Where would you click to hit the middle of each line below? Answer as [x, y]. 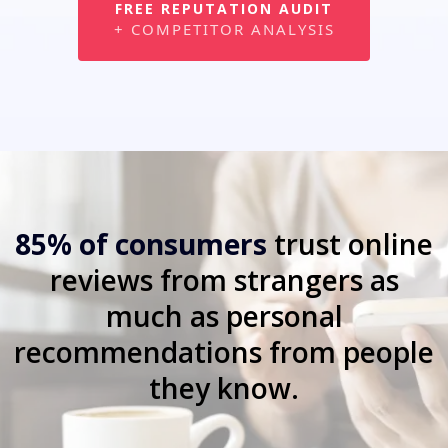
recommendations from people [224, 351]
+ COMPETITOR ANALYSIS [224, 28]
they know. [224, 387]
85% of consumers [144, 243]
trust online [353, 243]
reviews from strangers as [224, 279]
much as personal [224, 315]
